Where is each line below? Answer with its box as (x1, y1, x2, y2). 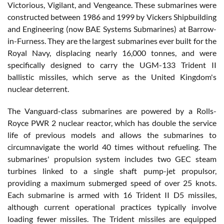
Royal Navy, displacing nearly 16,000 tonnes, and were (7, 47, 216, 57)
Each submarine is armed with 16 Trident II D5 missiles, (7, 189, 216, 199)
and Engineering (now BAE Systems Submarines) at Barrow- (7, 23, 216, 33)
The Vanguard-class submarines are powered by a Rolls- (7, 105, 216, 115)
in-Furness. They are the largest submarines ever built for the (7, 35, 216, 45)
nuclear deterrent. (7, 83, 69, 93)
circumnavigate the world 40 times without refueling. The (7, 141, 216, 151)
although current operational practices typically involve (7, 201, 216, 211)
